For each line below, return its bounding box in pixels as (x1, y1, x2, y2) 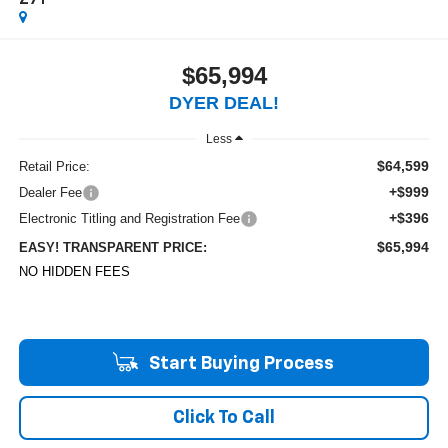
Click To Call (173, 408, 275, 427)
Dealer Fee (18, 184, 82, 200)
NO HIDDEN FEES (18, 263, 130, 279)
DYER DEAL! (169, 92, 279, 113)
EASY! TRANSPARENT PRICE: (18, 239, 207, 255)
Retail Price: (18, 158, 90, 174)
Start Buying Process (144, 354, 334, 373)
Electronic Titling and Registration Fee (18, 210, 240, 226)
